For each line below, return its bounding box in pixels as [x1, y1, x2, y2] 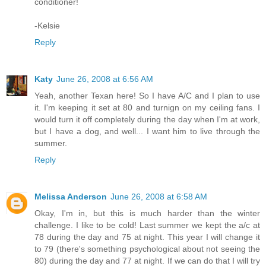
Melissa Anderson [34, 191, 107, 201]
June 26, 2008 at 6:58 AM [110, 191, 207, 201]
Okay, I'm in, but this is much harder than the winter [34, 208, 260, 218]
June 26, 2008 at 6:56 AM [56, 74, 153, 84]
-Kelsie [34, 21, 60, 31]
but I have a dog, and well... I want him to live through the [34, 126, 260, 136]
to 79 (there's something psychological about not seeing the [34, 243, 260, 254]
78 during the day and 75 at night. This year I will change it [34, 232, 260, 242]
